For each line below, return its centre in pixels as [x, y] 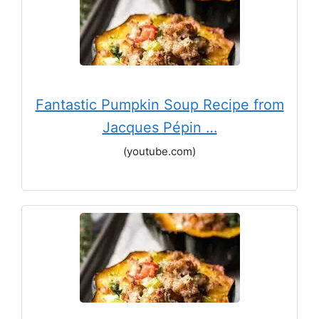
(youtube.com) [159, 151]
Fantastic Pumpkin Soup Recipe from [159, 104]
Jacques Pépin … [159, 127]
